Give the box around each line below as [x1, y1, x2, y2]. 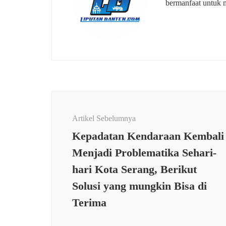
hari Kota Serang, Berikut [72, 163, 197, 176]
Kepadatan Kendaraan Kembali [72, 130, 224, 143]
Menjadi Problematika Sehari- [72, 146, 216, 159]
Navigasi [51, 90, 95, 104]
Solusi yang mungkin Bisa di [72, 180, 207, 193]
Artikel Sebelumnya [72, 114, 136, 123]
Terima [72, 196, 106, 209]
